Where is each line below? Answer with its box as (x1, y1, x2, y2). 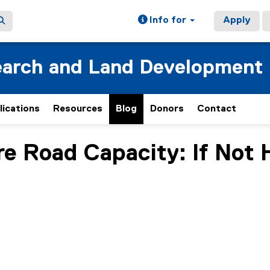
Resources (53, 104, 102, 114)
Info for (147, 16, 189, 25)
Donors (150, 104, 184, 114)
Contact (197, 104, 236, 114)
